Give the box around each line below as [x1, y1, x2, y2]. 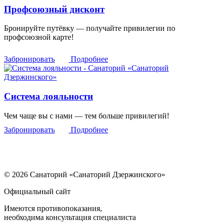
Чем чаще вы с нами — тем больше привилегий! [4, 111, 169, 120]
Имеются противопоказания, [4, 204, 102, 213]
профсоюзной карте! [4, 33, 74, 42]
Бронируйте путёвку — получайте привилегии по [4, 24, 175, 33]
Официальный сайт [4, 187, 71, 196]
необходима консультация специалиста [4, 213, 136, 222]
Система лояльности [4, 91, 93, 102]
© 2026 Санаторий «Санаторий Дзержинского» [4, 170, 165, 179]
